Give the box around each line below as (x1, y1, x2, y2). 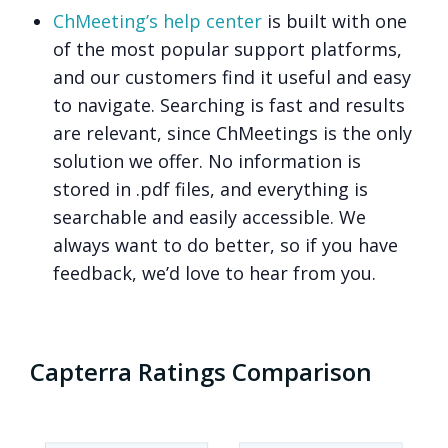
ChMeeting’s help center (53, 8, 263, 33)
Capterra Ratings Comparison (30, 354, 372, 388)
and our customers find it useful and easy (53, 64, 412, 89)
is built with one (262, 8, 408, 33)
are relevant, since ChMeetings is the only (53, 120, 413, 145)
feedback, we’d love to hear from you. (53, 260, 377, 285)
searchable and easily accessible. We (53, 204, 367, 229)
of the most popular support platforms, (53, 36, 403, 61)
